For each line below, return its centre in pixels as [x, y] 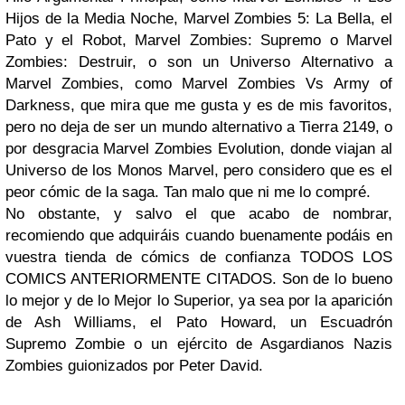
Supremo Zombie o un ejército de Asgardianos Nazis [199, 344]
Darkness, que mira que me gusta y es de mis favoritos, [199, 105]
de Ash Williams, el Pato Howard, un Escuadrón [199, 322]
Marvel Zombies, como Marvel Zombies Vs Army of [199, 84]
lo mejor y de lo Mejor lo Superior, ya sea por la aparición [199, 301]
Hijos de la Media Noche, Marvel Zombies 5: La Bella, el [199, 19]
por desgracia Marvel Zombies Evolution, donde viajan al [199, 149]
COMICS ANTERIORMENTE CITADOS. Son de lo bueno [199, 279]
